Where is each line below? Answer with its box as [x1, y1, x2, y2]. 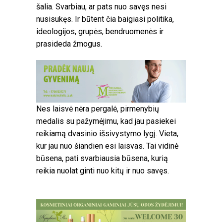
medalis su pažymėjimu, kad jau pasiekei [36, 116, 176, 126]
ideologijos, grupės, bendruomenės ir [36, 26, 164, 36]
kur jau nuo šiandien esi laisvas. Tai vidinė [36, 141, 178, 151]
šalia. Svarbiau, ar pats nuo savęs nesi [36, 1, 166, 11]
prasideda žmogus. [36, 39, 102, 49]
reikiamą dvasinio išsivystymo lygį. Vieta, [36, 128, 178, 138]
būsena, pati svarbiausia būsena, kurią [36, 153, 168, 163]
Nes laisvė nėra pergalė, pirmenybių [36, 104, 159, 113]
